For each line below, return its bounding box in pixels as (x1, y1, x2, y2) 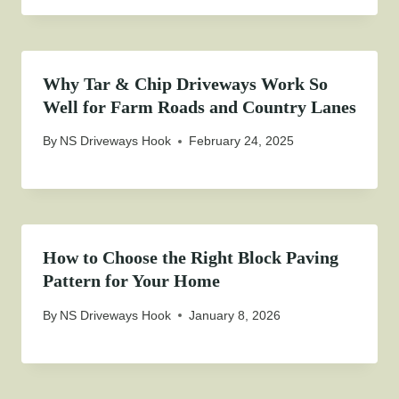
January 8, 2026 (189, 307, 281, 322)
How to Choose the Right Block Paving (43, 248, 338, 268)
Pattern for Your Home (43, 271, 220, 291)
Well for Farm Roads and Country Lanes (43, 96, 356, 117)
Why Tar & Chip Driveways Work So (43, 73, 328, 94)
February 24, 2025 (189, 134, 295, 149)
